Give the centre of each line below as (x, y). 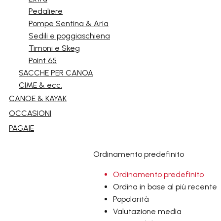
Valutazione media (147, 211)
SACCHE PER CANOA (56, 73)
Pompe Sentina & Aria (69, 23)
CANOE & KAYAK (38, 98)
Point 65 (43, 60)
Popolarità (131, 199)
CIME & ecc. (40, 85)
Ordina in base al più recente (165, 187)
